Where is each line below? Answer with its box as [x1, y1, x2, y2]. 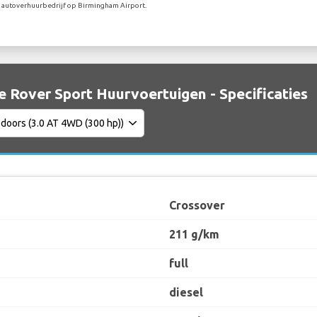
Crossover [169, 199, 225, 212]
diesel [169, 286, 203, 299]
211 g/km [169, 228, 219, 241]
